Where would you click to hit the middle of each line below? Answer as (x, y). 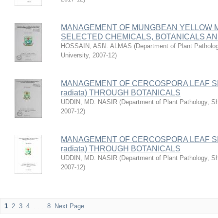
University (75, 55)
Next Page (69, 206)
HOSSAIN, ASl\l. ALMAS (96, 46)
